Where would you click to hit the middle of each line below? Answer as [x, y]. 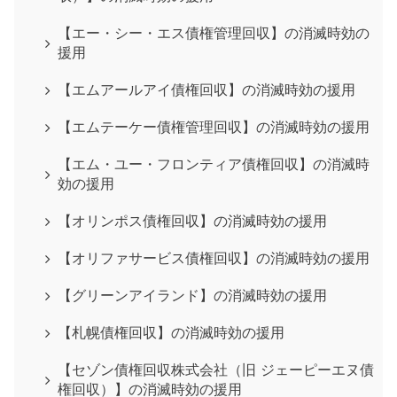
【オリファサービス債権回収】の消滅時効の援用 [214, 258]
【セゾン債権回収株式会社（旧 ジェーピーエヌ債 [216, 370]
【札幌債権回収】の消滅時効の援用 [171, 332]
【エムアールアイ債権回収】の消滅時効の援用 [206, 90]
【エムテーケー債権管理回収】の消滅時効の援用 [214, 127]
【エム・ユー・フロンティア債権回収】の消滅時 [214, 164]
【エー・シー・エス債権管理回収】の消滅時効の [214, 33]
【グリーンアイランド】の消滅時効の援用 [192, 295]
